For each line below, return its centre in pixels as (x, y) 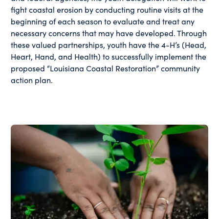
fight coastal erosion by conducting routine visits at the (107, 10)
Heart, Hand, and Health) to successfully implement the (109, 56)
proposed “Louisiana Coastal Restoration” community (106, 68)
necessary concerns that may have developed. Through (109, 33)
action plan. (32, 80)
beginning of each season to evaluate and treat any (103, 21)
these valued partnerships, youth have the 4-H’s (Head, (109, 45)
